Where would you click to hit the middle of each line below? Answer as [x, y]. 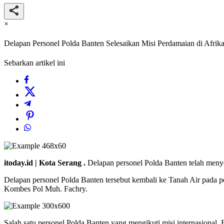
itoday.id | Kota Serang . [46, 163]
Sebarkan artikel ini [34, 63]
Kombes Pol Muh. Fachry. [46, 189]
